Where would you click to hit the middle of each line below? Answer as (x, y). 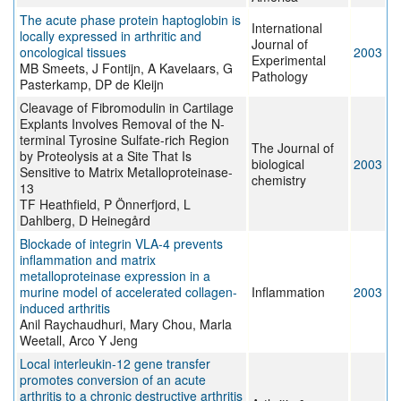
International (287, 28)
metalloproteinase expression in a (115, 276)
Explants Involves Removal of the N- (122, 124)
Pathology (280, 77)
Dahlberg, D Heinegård (85, 221)
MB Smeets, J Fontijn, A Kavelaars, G (126, 68)
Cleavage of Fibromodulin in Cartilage (127, 108)
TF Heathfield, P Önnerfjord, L (105, 205)
